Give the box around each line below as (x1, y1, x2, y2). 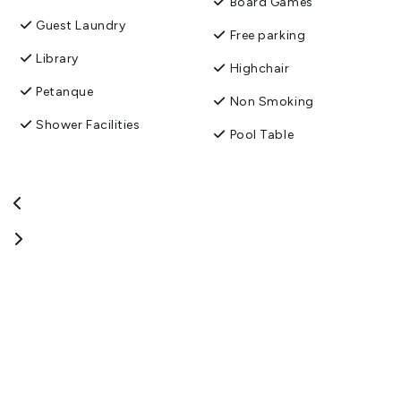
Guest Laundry (36, 17, 126, 33)
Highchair (229, 60, 290, 76)
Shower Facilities (36, 116, 141, 132)
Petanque (36, 83, 94, 99)
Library (36, 50, 79, 66)
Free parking (229, 27, 306, 43)
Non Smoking (229, 93, 314, 109)
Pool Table (229, 126, 294, 142)
